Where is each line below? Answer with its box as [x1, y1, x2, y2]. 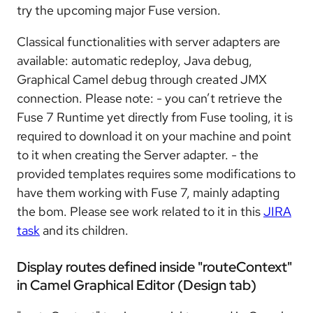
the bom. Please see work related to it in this [17, 203, 263, 219]
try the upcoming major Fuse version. [17, 1, 221, 18]
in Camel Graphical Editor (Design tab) [17, 276, 256, 295]
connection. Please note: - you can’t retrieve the [17, 89, 282, 106]
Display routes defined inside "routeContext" [17, 258, 292, 277]
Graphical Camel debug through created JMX [17, 71, 267, 87]
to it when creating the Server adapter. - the [17, 146, 259, 163]
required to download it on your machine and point [17, 127, 291, 144]
